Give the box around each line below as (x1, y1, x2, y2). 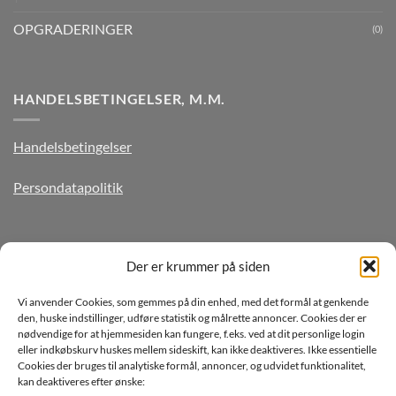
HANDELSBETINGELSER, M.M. (13, 89, 226, 107)
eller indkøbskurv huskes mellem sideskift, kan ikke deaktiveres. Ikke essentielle (18, 342, 377, 356)
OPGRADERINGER (13, 19, 133, 37)
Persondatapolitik (13, 179, 123, 196)
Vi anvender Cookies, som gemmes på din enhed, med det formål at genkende (18, 294, 369, 308)
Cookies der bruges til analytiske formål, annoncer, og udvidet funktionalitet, (18, 358, 366, 372)
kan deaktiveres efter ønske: (18, 374, 145, 388)
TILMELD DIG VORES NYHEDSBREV (13, 240, 264, 258)
